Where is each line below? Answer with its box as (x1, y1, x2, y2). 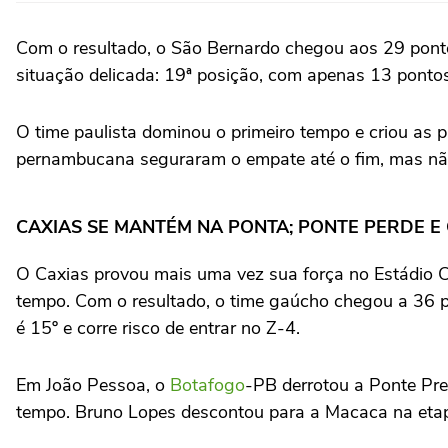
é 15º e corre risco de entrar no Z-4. (16, 316, 300, 340)
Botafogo (170, 373, 245, 397)
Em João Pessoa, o (16, 373, 170, 397)
